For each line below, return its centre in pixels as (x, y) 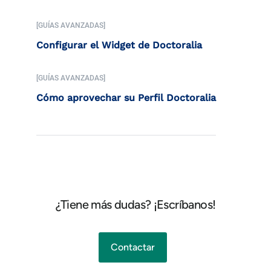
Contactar (132, 247)
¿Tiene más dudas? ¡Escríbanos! (135, 204)
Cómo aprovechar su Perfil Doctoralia (126, 97)
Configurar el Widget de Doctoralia (119, 45)
